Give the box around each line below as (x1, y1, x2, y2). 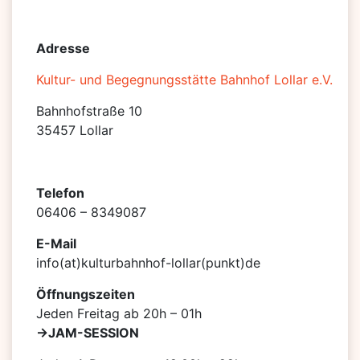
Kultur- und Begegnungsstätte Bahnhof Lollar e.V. (36, 71, 333, 88)
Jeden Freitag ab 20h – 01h (36, 305, 206, 321)
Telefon (36, 184, 84, 201)
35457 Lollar (36, 121, 113, 138)
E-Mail (36, 235, 76, 252)
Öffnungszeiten (36, 285, 135, 302)
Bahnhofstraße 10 (36, 102, 142, 119)
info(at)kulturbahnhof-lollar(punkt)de (36, 254, 260, 271)
